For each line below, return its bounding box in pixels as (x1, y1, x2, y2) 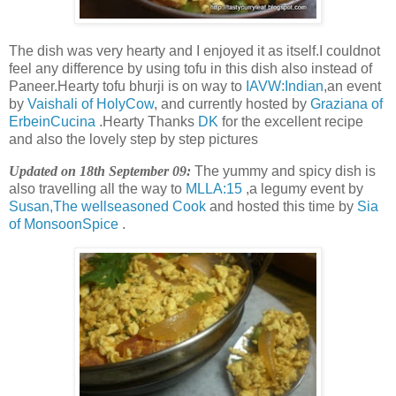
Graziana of (310, 95, 383, 111)
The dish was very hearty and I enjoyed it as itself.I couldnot (9, 42, 380, 58)
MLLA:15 (186, 180, 242, 196)
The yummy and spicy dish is (191, 163, 376, 179)
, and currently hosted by (154, 95, 310, 111)
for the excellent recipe (218, 113, 363, 129)
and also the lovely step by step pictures (9, 131, 258, 147)
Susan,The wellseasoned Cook (9, 198, 206, 214)
